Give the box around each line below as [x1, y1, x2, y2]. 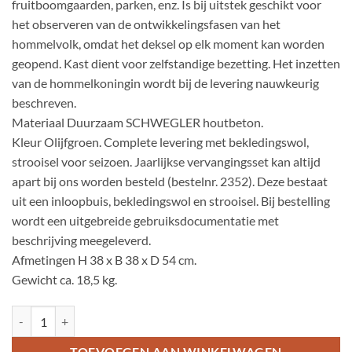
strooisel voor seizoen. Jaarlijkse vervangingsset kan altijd [12, 154, 321, 170]
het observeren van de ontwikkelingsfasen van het [12, 16, 280, 32]
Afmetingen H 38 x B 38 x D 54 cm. [12, 252, 196, 268]
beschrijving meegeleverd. [12, 233, 151, 248]
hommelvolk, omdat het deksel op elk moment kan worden [12, 36, 324, 52]
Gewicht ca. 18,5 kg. [12, 272, 117, 288]
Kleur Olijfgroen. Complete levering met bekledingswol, [12, 134, 309, 150]
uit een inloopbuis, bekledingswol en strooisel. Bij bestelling [12, 193, 330, 209]
